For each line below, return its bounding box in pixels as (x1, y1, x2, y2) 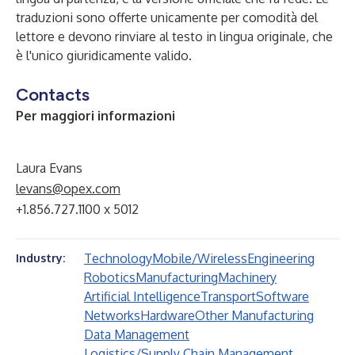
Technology (84, 250, 152, 266)
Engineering (247, 250, 315, 266)
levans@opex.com (16, 181, 120, 197)
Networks (84, 307, 140, 323)
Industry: (16, 251, 65, 265)
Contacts (16, 84, 90, 105)
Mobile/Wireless (152, 250, 247, 266)
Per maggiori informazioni (16, 108, 175, 124)
